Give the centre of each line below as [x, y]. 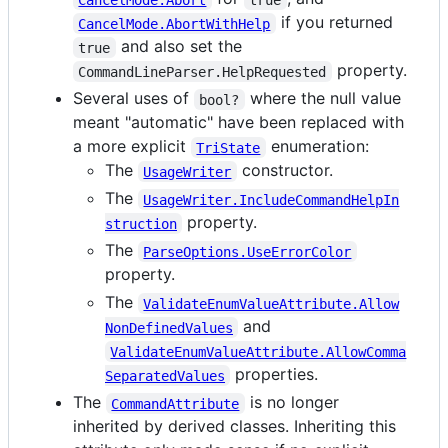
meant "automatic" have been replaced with [238, 122]
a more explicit [132, 146]
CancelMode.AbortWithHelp [174, 23]
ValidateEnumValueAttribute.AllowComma [258, 351]
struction [141, 223]
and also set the [178, 46]
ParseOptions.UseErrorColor [247, 251]
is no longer [294, 402]
